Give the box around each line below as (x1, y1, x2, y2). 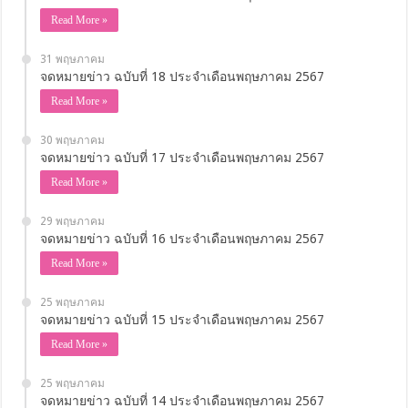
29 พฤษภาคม (40, 214, 106, 228)
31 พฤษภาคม (40, 52, 106, 66)
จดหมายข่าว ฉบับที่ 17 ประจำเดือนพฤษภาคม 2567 (40, 149, 325, 165)
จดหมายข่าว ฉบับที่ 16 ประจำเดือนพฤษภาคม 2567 (40, 230, 325, 246)
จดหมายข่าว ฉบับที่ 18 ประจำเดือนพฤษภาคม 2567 (40, 68, 325, 84)
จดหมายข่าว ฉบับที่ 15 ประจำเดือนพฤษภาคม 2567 (40, 311, 325, 327)
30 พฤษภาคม (40, 133, 106, 147)
